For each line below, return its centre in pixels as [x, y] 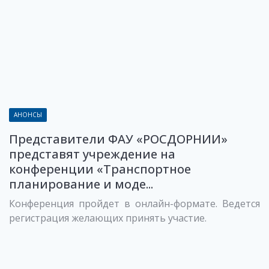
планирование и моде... [81, 184]
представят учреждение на [92, 154]
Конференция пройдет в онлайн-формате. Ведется [134, 204]
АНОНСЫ [28, 115]
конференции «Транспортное [100, 169]
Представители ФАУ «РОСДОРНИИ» [118, 139]
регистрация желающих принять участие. [108, 218]
